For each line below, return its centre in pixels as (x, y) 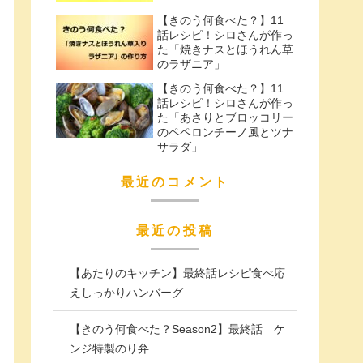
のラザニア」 (191, 64)
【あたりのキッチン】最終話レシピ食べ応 (177, 273)
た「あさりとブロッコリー (225, 118)
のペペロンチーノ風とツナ (225, 132)
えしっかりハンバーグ (126, 293)
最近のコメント (175, 182)
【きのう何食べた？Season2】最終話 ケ (177, 329)
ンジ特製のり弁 (109, 349)
